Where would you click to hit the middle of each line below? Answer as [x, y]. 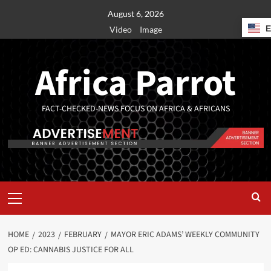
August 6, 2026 [135, 14]
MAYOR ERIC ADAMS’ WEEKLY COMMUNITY [185, 235]
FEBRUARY [83, 235]
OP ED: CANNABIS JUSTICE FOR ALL [70, 250]
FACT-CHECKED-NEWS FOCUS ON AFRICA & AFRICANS [135, 109]
